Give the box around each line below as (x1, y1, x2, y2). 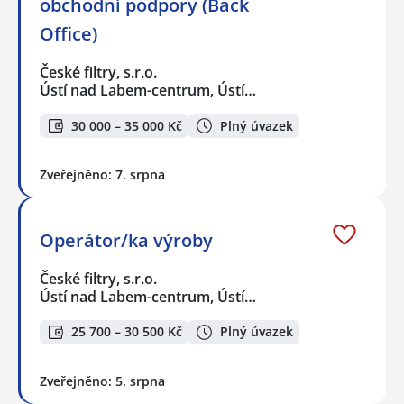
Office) (40, 22, 97, 47)
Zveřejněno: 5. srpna (40, 372, 165, 390)
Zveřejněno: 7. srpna (40, 166, 165, 184)
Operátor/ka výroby (40, 228, 213, 253)
